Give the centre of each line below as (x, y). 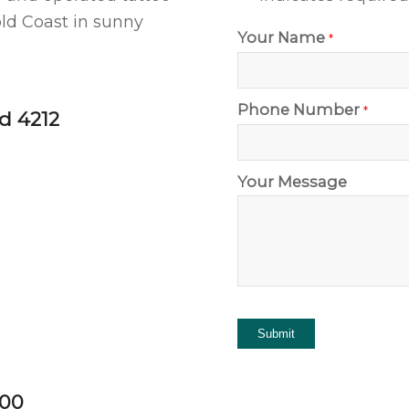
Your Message (293, 181)
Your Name (282, 37)
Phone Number (299, 109)
